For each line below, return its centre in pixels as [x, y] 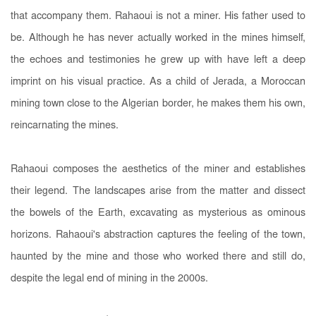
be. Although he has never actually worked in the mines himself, [158, 38]
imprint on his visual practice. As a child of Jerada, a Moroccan [158, 82]
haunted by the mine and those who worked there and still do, [158, 257]
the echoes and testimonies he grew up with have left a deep [158, 60]
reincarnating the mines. [66, 126]
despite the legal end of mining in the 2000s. [109, 279]
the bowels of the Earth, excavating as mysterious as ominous [158, 213]
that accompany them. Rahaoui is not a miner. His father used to [158, 16]
